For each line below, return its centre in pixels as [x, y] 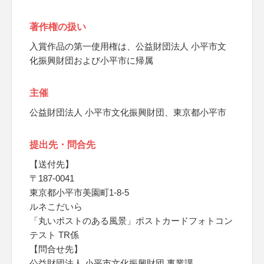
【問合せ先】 [56, 249]
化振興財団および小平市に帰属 [91, 60]
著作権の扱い [58, 27]
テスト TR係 [54, 235]
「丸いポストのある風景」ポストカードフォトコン [131, 221]
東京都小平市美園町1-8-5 [79, 192]
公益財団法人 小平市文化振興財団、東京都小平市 [128, 112]
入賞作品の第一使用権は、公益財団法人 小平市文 [128, 46]
